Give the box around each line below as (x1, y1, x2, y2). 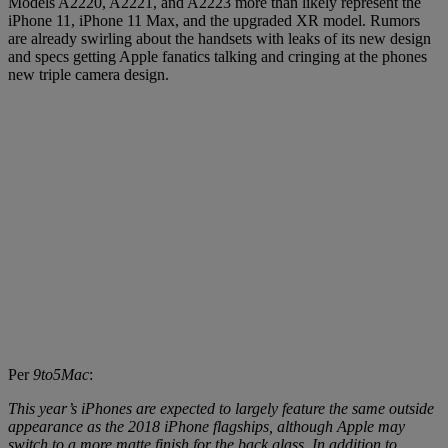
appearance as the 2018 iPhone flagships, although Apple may (8, 417, 405, 435)
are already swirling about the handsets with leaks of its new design (8, 29, 431, 47)
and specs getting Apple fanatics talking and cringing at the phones (8, 47, 427, 65)
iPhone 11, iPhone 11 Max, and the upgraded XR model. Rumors (8, 11, 420, 29)
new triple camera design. (8, 65, 169, 83)
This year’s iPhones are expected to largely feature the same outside (8, 399, 434, 417)
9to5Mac (33, 365, 89, 383)
